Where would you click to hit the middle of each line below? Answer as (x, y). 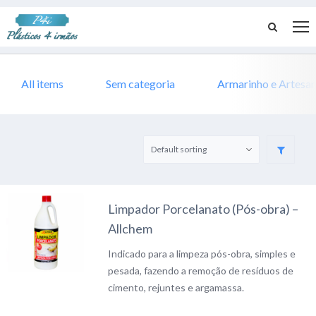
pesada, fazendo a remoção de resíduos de (201, 270)
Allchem (130, 228)
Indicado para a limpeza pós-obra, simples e (202, 253)
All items (42, 83)
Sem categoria (140, 83)
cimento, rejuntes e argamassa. (176, 287)
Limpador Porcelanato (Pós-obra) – (203, 208)
